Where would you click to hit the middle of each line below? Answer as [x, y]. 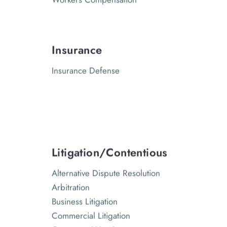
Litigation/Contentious [110, 152]
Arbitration [71, 187]
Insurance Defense [86, 71]
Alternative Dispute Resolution [106, 173]
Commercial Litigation [91, 216]
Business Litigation [85, 201]
